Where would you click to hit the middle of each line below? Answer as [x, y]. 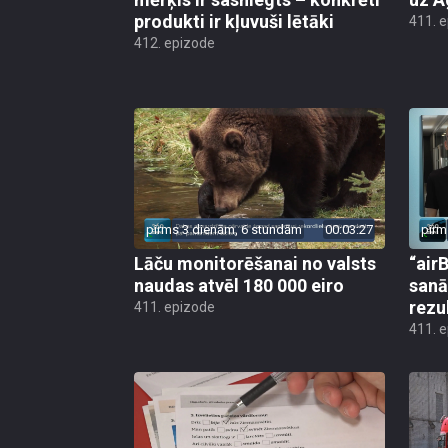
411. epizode [174, 307]
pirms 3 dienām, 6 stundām [224, 230]
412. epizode [174, 42]
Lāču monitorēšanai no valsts [255, 264]
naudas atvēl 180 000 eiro [239, 286]
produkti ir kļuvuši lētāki [234, 21]
